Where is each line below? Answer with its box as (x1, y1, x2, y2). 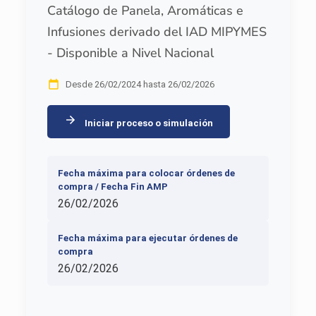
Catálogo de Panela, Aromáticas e (47, 2, 243, 20)
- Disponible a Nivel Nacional (47, 44, 214, 62)
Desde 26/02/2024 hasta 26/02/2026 (65, 79, 214, 90)
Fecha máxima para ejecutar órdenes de (57, 233, 238, 244)
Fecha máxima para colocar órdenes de (57, 168, 235, 179)
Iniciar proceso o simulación (82, 118, 213, 129)
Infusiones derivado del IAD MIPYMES (47, 23, 267, 41)
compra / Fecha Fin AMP (57, 181, 168, 193)
